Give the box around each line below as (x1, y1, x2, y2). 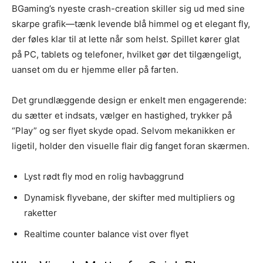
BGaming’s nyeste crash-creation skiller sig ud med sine (12, 2, 245, 14)
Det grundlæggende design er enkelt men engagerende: (12, 94, 247, 106)
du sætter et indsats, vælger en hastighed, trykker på (12, 109, 232, 121)
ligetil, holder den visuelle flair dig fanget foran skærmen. (12, 140, 249, 151)
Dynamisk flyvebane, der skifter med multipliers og (24, 191, 235, 203)
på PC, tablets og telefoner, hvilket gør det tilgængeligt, (12, 48, 241, 60)
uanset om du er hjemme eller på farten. (12, 63, 178, 75)
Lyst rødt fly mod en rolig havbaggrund (24, 170, 184, 182)
